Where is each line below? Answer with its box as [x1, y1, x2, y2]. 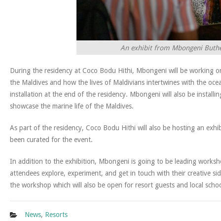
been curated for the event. [10, 136, 93, 144]
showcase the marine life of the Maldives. [10, 102, 134, 110]
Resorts [45, 211, 68, 219]
